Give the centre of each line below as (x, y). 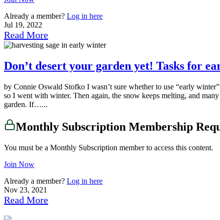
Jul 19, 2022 (23, 25)
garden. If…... (26, 104)
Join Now (19, 164)
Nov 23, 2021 (26, 190)
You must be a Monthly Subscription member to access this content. (109, 147)
